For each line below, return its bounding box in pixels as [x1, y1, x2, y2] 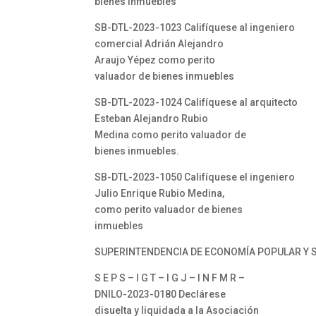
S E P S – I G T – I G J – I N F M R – [95, 272, 245, 284]
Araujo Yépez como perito [95, 54, 216, 66]
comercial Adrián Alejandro [95, 38, 224, 49]
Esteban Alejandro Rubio [95, 113, 209, 124]
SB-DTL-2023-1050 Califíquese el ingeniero [95, 171, 296, 183]
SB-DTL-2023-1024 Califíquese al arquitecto [95, 97, 298, 108]
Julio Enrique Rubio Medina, [95, 188, 225, 199]
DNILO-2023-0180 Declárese [95, 288, 226, 300]
